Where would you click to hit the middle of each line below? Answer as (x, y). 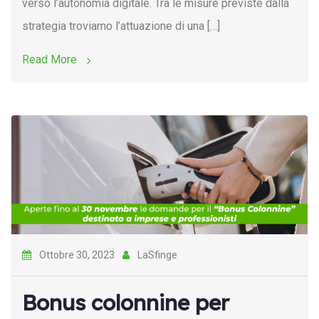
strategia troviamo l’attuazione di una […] (121, 26)
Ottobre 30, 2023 (77, 255)
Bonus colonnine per (126, 302)
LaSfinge (156, 255)
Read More (51, 60)
